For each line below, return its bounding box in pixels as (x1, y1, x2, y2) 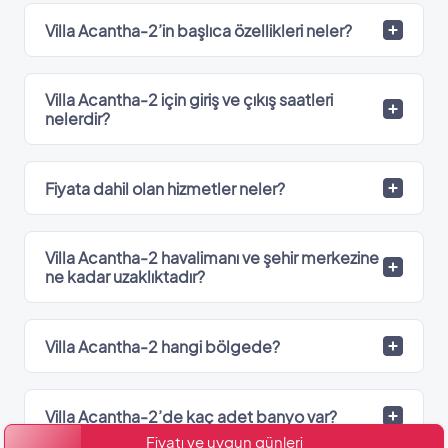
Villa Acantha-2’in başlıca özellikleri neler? (45, 19, 352, 41)
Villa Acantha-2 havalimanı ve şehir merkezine (45, 247, 379, 269)
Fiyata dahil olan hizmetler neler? (45, 177, 285, 199)
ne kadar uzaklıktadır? (45, 266, 205, 288)
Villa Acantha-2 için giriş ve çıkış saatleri (45, 89, 333, 111)
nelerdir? (45, 108, 110, 130)
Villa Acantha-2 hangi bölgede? (45, 335, 280, 357)
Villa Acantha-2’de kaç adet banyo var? (45, 405, 337, 427)
